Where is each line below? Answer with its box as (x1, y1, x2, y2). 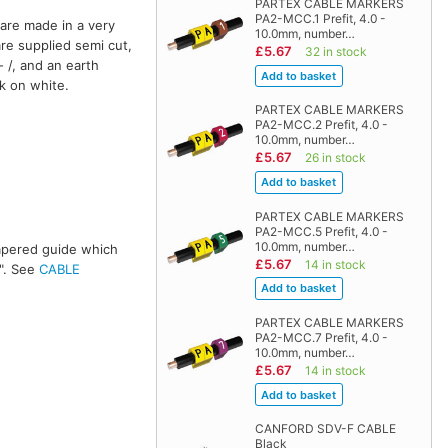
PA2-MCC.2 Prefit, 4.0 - (254, 117, 388, 133)
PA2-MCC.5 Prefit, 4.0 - (254, 223, 388, 239)
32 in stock (304, 44, 367, 60)
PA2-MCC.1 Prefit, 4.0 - (254, 11, 386, 27)
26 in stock (304, 150, 366, 166)
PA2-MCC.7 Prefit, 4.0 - (254, 329, 388, 345)
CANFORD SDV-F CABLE (254, 420, 396, 436)
